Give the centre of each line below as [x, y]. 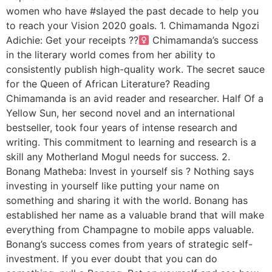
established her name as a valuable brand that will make [135, 215]
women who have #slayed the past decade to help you [132, 11]
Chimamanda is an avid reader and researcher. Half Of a [135, 98]
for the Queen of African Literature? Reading [108, 84]
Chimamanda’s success [204, 40]
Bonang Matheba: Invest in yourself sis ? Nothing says [130, 171]
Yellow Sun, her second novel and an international [121, 113]
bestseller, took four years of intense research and [122, 127]
